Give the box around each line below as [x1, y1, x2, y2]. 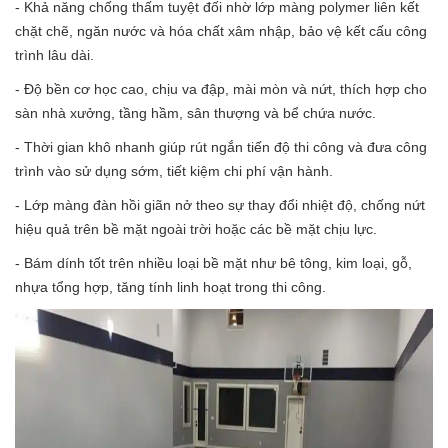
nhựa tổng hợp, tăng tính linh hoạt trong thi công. [15, 278, 326, 295]
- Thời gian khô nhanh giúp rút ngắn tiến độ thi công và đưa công [15, 138, 427, 155]
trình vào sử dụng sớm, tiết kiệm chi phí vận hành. [15, 162, 333, 179]
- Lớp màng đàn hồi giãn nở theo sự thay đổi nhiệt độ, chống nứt [15, 196, 425, 213]
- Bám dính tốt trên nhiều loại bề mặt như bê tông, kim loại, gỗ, [15, 254, 412, 271]
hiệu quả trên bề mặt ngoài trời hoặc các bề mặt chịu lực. [15, 220, 377, 237]
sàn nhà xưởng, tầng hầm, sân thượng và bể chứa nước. [15, 104, 376, 121]
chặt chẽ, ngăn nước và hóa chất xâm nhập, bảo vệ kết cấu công [15, 22, 427, 39]
